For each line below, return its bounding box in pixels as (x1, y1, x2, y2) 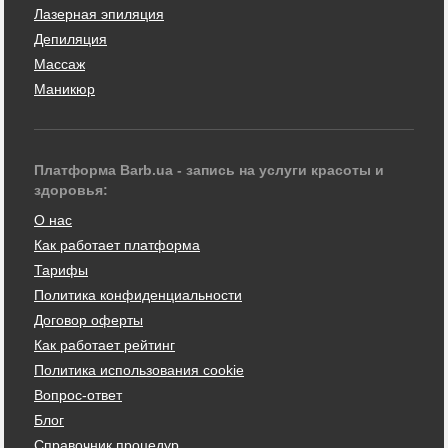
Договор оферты (34, 311, 143, 328)
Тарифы (34, 261, 88, 278)
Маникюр (34, 80, 95, 97)
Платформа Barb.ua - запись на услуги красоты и (34, 161, 384, 178)
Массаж (34, 55, 85, 72)
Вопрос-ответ (34, 386, 122, 403)
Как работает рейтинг (34, 336, 175, 353)
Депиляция (34, 30, 107, 47)
